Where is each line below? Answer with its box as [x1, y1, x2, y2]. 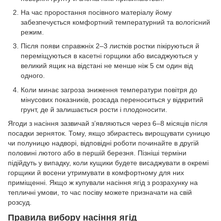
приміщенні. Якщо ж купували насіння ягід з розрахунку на [8, 179, 198, 187]
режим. [21, 28, 44, 36]
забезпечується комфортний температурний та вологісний [21, 18, 210, 26]
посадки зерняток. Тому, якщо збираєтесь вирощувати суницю [8, 129, 210, 138]
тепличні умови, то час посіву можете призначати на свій [8, 188, 192, 197]
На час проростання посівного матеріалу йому [21, 8, 172, 16]
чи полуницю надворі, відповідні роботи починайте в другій [8, 139, 199, 147]
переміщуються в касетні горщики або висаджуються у [21, 52, 198, 60]
